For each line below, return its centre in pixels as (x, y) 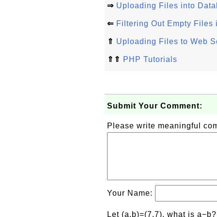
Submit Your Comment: (155, 106)
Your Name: (131, 193)
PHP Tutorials (150, 59)
